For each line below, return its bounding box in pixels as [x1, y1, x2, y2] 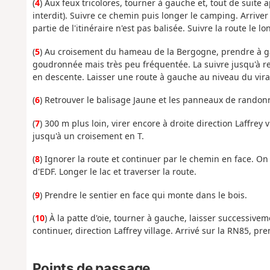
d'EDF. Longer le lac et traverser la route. [32, 166, 196, 178]
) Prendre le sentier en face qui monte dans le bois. [39, 189, 247, 201]
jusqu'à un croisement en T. [32, 130, 144, 142]
